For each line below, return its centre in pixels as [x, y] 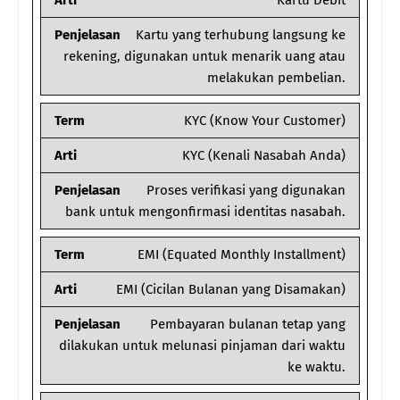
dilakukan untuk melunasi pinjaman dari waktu [202, 346]
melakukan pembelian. [276, 78]
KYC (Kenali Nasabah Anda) [264, 156]
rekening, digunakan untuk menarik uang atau [204, 57]
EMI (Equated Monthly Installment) [242, 255]
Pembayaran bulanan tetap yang [248, 325]
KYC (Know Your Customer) [265, 121]
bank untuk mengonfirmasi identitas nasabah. [205, 212]
